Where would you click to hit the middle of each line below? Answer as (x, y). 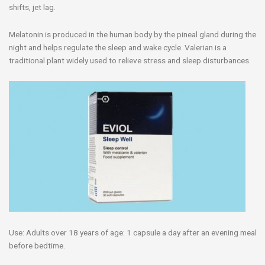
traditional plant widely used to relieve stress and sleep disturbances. (130, 60)
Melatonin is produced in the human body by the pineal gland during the (132, 34)
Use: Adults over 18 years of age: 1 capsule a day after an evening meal (133, 232)
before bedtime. (37, 245)
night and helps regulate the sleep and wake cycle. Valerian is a (118, 47)
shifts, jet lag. (32, 7)
